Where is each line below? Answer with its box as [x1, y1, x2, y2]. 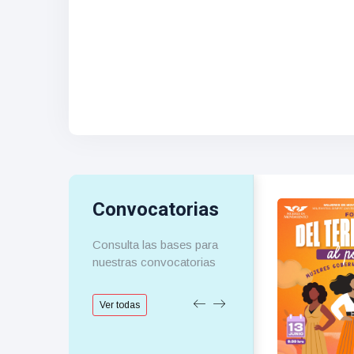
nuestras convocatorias [92, 255, 216, 269]
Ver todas [100, 299, 140, 311]
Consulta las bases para [92, 238, 218, 251]
